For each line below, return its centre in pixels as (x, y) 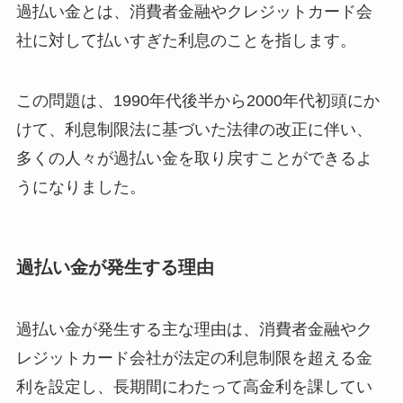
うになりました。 (81, 188)
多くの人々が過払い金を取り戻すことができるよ (194, 159)
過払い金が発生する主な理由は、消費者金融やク (194, 329)
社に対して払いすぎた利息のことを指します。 (186, 40)
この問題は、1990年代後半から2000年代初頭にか (197, 101)
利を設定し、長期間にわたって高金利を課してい (194, 386)
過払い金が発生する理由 (115, 267)
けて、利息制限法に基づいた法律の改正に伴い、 (194, 130)
